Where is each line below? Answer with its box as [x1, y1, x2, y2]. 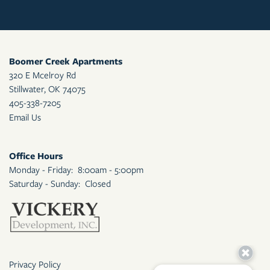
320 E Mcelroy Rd [9, 69, 76, 81]
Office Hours [9, 149, 63, 163]
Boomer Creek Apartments [9, 55, 122, 68]
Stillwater [9, 83, 44, 95]
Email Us [9, 111, 41, 124]
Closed [85, 177, 111, 190]
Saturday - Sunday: [9, 177, 80, 190]
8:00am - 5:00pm [78, 163, 143, 176]
